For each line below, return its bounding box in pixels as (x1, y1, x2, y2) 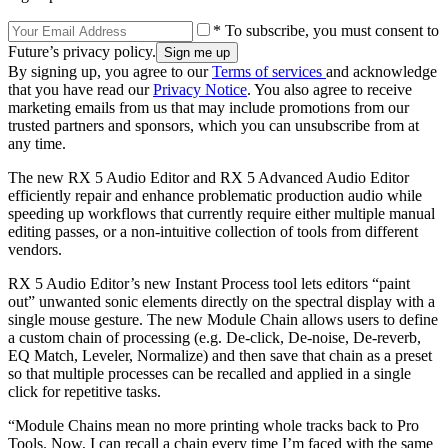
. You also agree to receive (247, 80, 412, 98)
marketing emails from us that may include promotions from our (8, 98, 409, 116)
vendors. (8, 240, 70, 258)
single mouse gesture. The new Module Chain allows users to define (8, 310, 438, 328)
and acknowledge (326, 62, 437, 80)
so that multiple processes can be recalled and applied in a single (8, 364, 411, 382)
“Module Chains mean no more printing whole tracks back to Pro (8, 416, 419, 434)
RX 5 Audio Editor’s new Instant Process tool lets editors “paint (8, 274, 410, 292)
